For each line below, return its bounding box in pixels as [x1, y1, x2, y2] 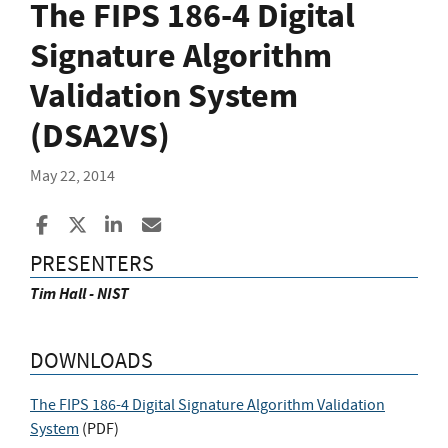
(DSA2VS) [30, 113, 170, 159]
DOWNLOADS [30, 346, 153, 376]
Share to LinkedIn [124, 212, 263, 238]
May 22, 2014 [30, 166, 115, 187]
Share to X [86, 212, 167, 238]
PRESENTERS [30, 249, 154, 279]
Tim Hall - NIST [30, 283, 129, 305]
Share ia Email [162, 212, 278, 238]
